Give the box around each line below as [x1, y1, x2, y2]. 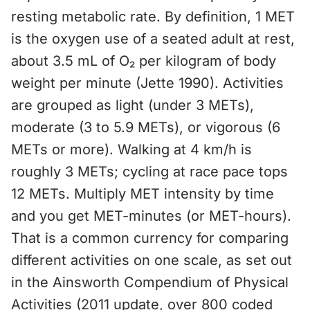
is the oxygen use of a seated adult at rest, [11, 30, 295, 47]
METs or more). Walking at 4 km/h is [11, 141, 252, 158]
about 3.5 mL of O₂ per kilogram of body [11, 53, 276, 69]
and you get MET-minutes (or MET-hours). [11, 208, 291, 224]
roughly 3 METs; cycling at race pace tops [11, 163, 288, 180]
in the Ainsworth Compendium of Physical [11, 274, 289, 291]
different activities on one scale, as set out [11, 252, 292, 268]
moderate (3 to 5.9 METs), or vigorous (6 [11, 119, 280, 136]
